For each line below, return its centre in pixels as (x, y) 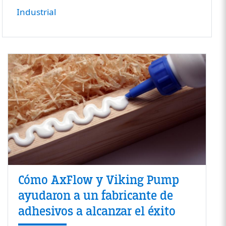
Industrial (36, 12)
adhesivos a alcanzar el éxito (97, 212)
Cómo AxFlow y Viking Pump (98, 180)
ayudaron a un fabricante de (95, 196)
